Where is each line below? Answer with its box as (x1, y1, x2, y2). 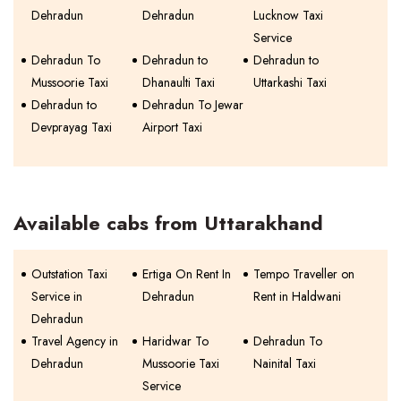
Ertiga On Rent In (142, 264, 232, 283)
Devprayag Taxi (31, 117, 112, 136)
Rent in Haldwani (253, 286, 342, 305)
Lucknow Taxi (253, 5, 324, 24)
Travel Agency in (31, 331, 118, 350)
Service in (31, 286, 82, 305)
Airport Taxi (142, 117, 203, 136)
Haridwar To (142, 331, 209, 350)
